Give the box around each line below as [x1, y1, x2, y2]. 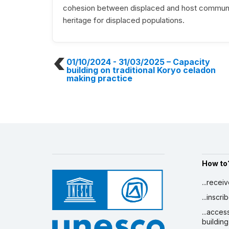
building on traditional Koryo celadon [66, 65, 216, 76]
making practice [66, 73, 132, 84]
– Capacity [165, 57, 210, 67]
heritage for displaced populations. [63, 15, 185, 26]
